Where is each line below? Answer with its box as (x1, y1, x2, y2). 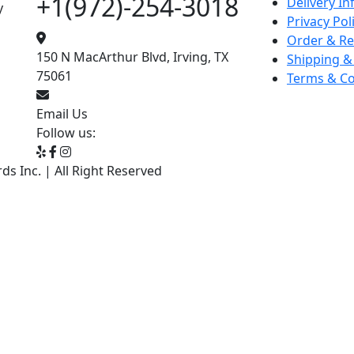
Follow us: (36, 124, 96, 141)
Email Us (36, 105, 88, 122)
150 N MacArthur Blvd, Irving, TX (36, 48, 228, 66)
